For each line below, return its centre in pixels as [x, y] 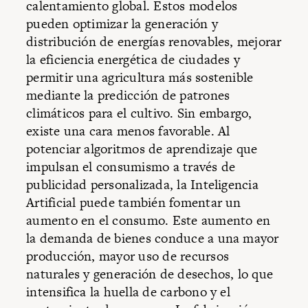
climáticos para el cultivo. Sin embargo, [139, 113]
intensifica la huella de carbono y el [128, 292]
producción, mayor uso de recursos [128, 256]
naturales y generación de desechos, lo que [150, 274]
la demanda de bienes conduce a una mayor [153, 239]
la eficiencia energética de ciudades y [133, 60]
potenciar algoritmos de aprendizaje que [142, 149]
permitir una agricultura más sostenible [140, 78]
